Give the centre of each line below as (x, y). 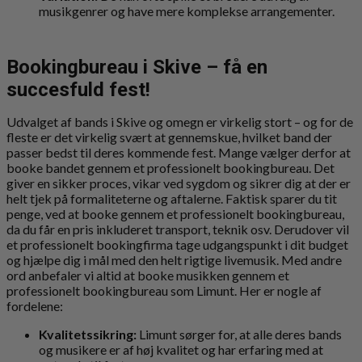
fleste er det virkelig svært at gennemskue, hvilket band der (169, 137)
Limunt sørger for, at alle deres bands (239, 334)
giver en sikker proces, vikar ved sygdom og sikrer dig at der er (179, 183)
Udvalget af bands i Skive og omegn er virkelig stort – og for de (180, 121)
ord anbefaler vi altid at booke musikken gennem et (148, 275)
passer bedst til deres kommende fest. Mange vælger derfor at (179, 152)
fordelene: (35, 305)
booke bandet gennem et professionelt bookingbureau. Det (170, 167)
